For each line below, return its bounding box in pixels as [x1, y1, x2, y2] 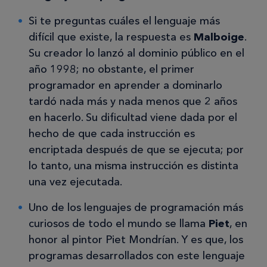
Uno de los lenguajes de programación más [29, 201, 243, 215]
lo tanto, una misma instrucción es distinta [29, 159, 238, 173]
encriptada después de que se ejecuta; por [29, 143, 244, 157]
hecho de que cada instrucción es [29, 127, 195, 141]
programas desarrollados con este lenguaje [29, 249, 245, 263]
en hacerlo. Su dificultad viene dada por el [29, 111, 237, 125]
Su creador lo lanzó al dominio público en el [29, 46, 244, 60]
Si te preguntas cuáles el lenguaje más [29, 14, 220, 28]
